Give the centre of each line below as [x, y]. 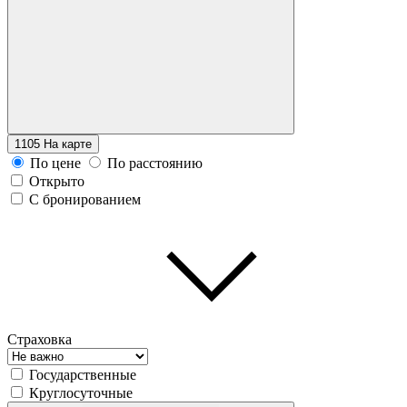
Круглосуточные [81, 392]
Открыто [57, 181]
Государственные [83, 374]
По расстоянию [155, 163]
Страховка [40, 339]
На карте [68, 144]
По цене [55, 163]
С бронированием [85, 199]
